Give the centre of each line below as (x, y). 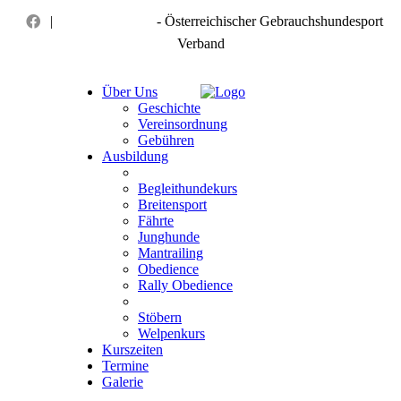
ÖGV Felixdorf (109, 21)
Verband (200, 43)
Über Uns (130, 92)
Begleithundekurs (188, 188)
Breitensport (172, 205)
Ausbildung (135, 156)
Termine (125, 366)
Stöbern (160, 317)
